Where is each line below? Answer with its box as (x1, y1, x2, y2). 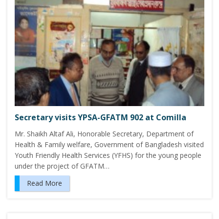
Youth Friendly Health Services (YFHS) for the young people (15, 150, 201, 160)
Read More (27, 178, 62, 188)
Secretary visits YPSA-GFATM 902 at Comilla (15, 111, 186, 123)
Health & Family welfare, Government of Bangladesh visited (15, 139, 204, 149)
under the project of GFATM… (15, 161, 109, 171)
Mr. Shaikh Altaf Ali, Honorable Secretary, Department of (15, 129, 194, 138)
